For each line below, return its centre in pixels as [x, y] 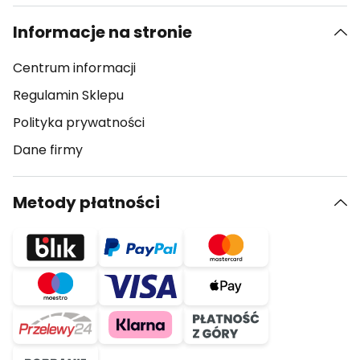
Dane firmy [48, 150]
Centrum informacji [74, 68]
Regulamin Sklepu [68, 95]
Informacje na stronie [102, 32]
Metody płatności [86, 202]
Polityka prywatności [79, 123]
